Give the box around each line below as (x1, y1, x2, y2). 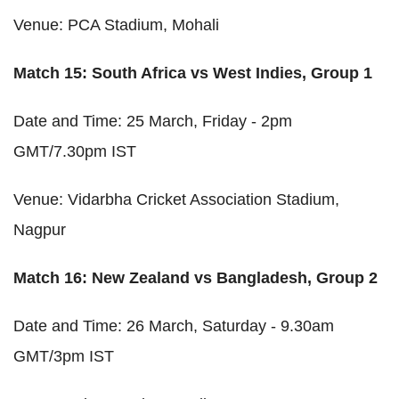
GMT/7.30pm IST (13, 142, 136, 160)
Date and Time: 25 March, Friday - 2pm (13, 111, 292, 130)
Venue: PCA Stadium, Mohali (13, 15, 219, 34)
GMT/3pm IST (13, 346, 114, 365)
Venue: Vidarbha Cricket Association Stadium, (13, 190, 339, 208)
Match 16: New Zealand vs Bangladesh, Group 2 (13, 268, 378, 287)
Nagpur (13, 220, 66, 239)
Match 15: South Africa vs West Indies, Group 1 (13, 63, 372, 82)
